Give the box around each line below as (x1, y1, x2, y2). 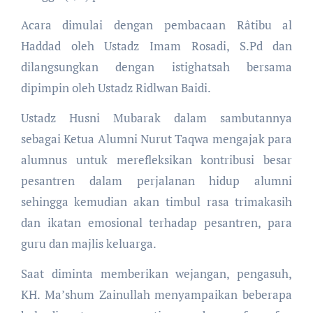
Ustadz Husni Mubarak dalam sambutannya (20, 109, 293, 126)
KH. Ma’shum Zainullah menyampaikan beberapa (20, 286, 293, 303)
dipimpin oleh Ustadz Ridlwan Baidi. (20, 79, 211, 96)
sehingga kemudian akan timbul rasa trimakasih (20, 193, 293, 210)
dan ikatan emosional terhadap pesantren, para (20, 214, 293, 231)
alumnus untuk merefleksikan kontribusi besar (20, 151, 293, 168)
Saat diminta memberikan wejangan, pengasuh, (20, 265, 293, 282)
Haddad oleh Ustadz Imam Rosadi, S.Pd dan (20, 37, 293, 54)
